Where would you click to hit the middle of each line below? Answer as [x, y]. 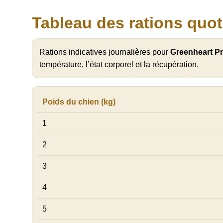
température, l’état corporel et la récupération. [119, 65]
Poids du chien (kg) [79, 102]
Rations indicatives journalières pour [105, 52]
